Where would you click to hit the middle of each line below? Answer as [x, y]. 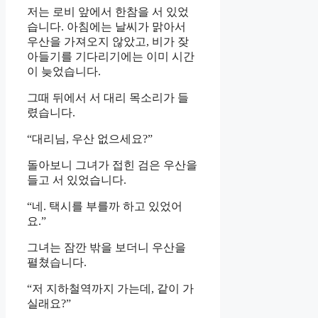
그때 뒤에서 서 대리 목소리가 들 [108, 97]
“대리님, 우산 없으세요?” [90, 138]
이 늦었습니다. [64, 71]
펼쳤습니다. [57, 262]
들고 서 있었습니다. [77, 180]
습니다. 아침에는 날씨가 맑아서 [106, 26]
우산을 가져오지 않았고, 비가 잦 [108, 41]
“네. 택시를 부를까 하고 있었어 [105, 206]
